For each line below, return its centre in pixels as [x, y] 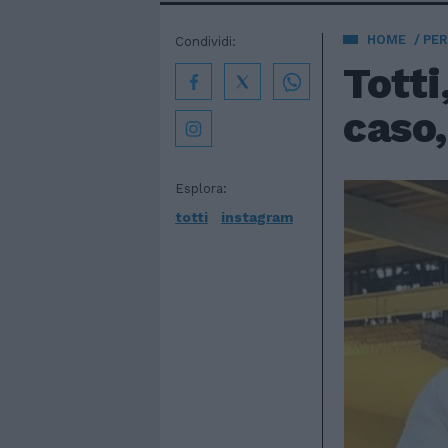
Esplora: [201, 188]
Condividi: [205, 41]
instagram [257, 217]
